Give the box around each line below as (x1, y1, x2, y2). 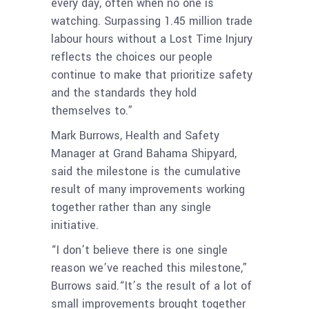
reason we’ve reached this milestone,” (51, 260, 248, 277)
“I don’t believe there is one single (51, 242, 228, 259)
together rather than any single (51, 199, 211, 216)
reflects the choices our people (51, 49, 212, 66)
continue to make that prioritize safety (51, 67, 252, 83)
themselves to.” (51, 103, 133, 119)
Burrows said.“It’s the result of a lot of (51, 278, 252, 295)
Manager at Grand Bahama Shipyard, (51, 146, 237, 162)
